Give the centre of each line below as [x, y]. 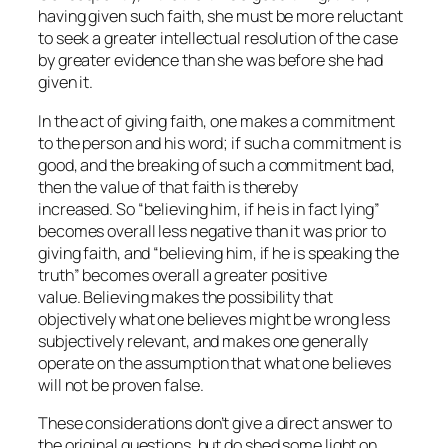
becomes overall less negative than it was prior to [212, 230]
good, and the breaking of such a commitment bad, [217, 164]
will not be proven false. [121, 384]
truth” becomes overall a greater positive [182, 274]
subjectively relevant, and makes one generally [203, 340]
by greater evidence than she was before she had [211, 60]
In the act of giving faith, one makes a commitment [216, 120]
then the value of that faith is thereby [168, 186]
